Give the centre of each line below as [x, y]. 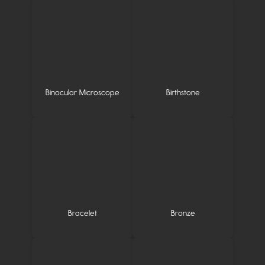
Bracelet [82, 213]
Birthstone [183, 93]
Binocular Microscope [82, 93]
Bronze [183, 213]
